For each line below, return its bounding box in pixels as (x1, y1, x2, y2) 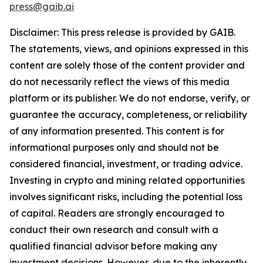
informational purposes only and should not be (9, 141, 219, 153)
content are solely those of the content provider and (9, 59, 245, 71)
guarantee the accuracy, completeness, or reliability (9, 109, 247, 120)
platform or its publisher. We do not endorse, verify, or (9, 92, 250, 104)
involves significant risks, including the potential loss (9, 191, 242, 203)
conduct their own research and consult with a (9, 224, 218, 235)
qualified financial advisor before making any (9, 240, 217, 252)
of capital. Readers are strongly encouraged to (9, 207, 224, 219)
